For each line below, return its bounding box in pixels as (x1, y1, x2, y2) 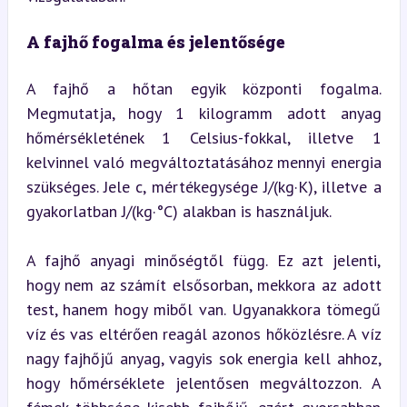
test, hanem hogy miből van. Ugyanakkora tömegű (25, 298, 382, 320)
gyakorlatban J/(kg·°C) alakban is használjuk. (25, 200, 332, 222)
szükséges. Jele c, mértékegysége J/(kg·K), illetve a (25, 175, 382, 197)
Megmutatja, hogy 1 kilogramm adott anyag (25, 102, 382, 124)
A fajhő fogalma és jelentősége (25, 30, 285, 53)
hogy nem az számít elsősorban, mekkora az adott (25, 273, 382, 295)
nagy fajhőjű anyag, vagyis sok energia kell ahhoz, (25, 347, 382, 369)
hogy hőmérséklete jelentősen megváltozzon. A (25, 372, 382, 393)
